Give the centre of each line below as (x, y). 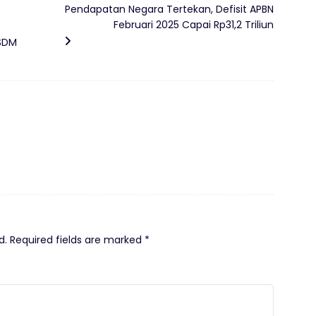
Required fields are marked (77, 239)
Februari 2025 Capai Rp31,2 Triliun (194, 24)
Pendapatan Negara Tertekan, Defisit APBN (169, 9)
